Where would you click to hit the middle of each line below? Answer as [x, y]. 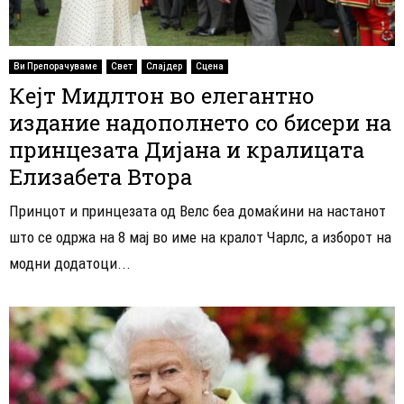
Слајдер [164, 67]
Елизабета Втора [101, 177]
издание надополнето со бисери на [200, 123]
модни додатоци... [70, 264]
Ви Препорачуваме [55, 67]
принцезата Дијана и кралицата [187, 150]
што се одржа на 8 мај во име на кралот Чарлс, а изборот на [200, 238]
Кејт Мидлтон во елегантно [162, 96]
